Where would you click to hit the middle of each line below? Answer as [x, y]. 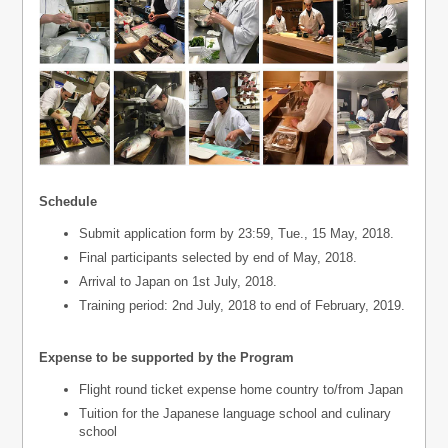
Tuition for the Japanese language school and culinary [235, 413]
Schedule [68, 201]
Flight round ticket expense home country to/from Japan [241, 389]
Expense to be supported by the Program [167, 357]
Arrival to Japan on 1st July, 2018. [178, 281]
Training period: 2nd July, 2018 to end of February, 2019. [242, 305]
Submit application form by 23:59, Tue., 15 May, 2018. [237, 233]
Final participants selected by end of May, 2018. [218, 257]
